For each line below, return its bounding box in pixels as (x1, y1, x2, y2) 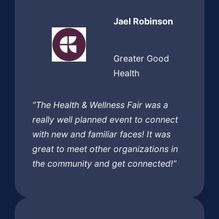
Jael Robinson (113, 16, 173, 27)
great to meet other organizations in (32, 143, 178, 154)
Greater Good (113, 53, 169, 64)
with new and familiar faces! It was (32, 129, 171, 139)
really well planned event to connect (32, 114, 178, 125)
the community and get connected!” (32, 158, 176, 169)
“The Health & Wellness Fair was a (32, 99, 168, 110)
